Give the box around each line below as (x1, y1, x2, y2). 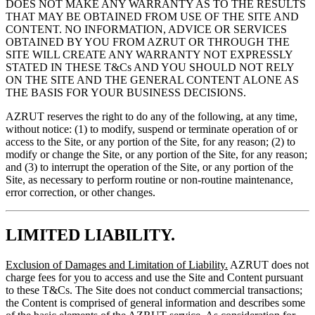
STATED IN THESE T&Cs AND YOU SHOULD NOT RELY (6, 60, 294, 73)
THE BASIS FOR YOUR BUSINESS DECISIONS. (6, 86, 246, 98)
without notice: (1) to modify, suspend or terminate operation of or (6, 122, 297, 135)
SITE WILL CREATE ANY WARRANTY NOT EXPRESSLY (6, 48, 292, 60)
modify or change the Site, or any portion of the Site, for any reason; (6, 148, 307, 160)
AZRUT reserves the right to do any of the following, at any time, (6, 110, 297, 122)
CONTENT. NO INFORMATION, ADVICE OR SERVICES (6, 22, 287, 35)
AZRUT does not (228, 258, 309, 271)
